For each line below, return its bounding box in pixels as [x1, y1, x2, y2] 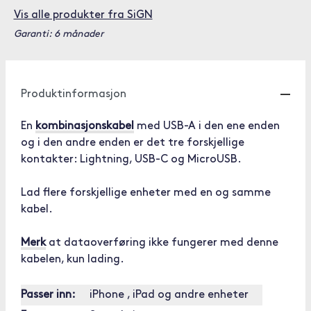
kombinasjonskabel [35, 121, 134, 132]
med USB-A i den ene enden [134, 121, 280, 132]
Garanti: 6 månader [13, 29, 103, 40]
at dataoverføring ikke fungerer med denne [46, 237, 278, 249]
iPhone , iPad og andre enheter [90, 289, 249, 301]
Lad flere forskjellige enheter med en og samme [21, 187, 271, 199]
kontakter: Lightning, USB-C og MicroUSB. [21, 154, 242, 165]
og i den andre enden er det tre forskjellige [21, 137, 244, 149]
